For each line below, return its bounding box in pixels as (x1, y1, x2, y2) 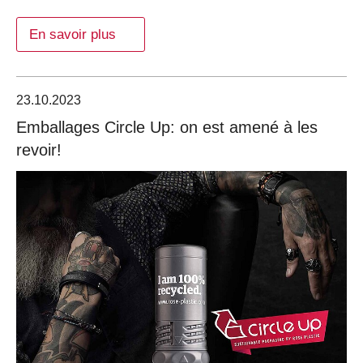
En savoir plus (29, 26, 116, 42)
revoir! (16, 140, 62, 159)
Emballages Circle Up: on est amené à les (16, 117, 318, 136)
